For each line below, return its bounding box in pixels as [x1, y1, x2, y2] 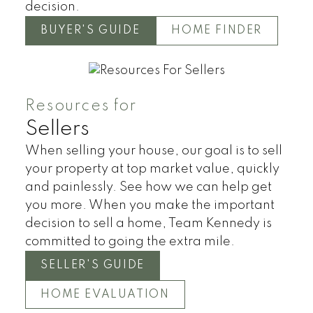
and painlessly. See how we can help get [24, 181, 272, 194]
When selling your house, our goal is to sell [24, 145, 282, 158]
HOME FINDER [171, 24, 263, 36]
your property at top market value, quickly [24, 163, 279, 176]
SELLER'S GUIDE [41, 259, 145, 271]
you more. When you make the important [24, 199, 275, 212]
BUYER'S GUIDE [41, 24, 140, 36]
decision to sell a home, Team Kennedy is [24, 217, 272, 231]
